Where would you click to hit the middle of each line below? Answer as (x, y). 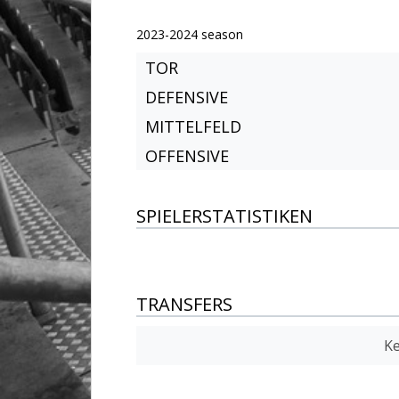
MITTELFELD (193, 126)
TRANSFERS (184, 304)
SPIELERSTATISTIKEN (224, 216)
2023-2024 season (190, 34)
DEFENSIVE (187, 97)
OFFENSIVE (187, 155)
